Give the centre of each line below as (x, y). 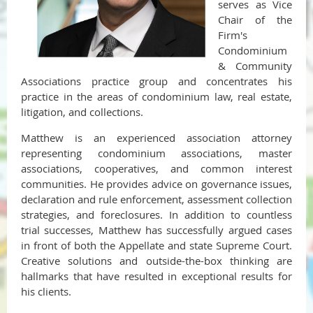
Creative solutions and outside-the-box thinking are (156, 261)
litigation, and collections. (82, 112)
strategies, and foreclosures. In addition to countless (156, 215)
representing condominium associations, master (156, 153)
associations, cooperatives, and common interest (156, 169)
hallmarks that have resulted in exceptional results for (156, 276)
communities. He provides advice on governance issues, (156, 184)
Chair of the (255, 20)
